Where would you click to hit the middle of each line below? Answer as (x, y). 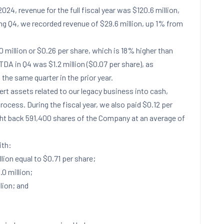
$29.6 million (121, 23)
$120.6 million (155, 10)
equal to (28, 158)
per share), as (130, 64)
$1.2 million (67, 64)
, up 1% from (162, 23)
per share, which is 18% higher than (114, 50)
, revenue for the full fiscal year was (74, 10)
